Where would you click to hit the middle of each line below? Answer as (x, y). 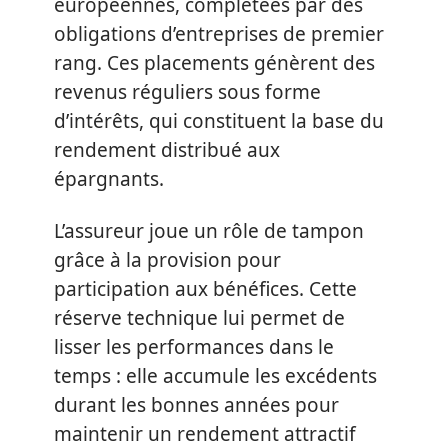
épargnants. (109, 179)
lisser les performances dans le (194, 346)
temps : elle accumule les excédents (215, 375)
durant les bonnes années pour (196, 404)
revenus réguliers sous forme (187, 92)
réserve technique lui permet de (199, 317)
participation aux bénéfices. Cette (205, 288)
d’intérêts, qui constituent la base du (219, 121)
